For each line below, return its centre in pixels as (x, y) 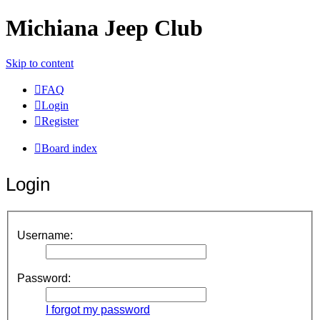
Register (60, 121)
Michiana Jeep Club (104, 28)
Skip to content (40, 63)
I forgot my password (98, 309)
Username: (45, 235)
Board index (69, 148)
